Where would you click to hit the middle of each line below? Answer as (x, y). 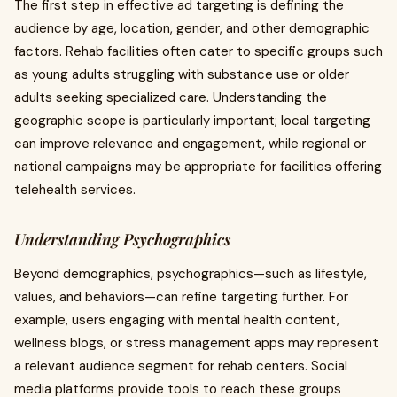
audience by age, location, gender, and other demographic (192, 28)
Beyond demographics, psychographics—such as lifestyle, (191, 274)
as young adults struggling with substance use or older (182, 74)
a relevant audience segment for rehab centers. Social (181, 366)
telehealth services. (75, 190)
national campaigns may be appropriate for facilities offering (198, 167)
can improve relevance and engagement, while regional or (190, 144)
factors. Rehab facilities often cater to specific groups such (198, 51)
